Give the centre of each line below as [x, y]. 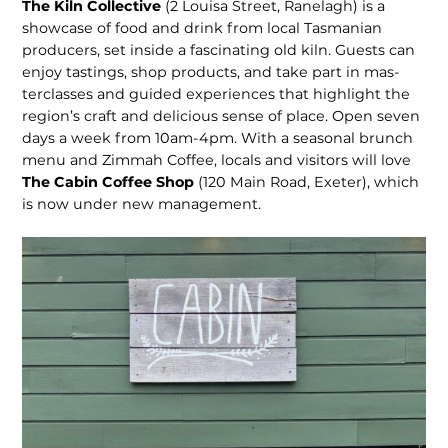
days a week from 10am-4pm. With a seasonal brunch [218, 138]
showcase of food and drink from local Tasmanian [202, 28]
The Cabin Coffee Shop [110, 182]
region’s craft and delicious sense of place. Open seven [221, 116]
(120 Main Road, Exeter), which [309, 182]
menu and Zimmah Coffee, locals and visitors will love [217, 160]
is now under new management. [142, 204]
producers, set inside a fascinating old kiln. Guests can [219, 50]
